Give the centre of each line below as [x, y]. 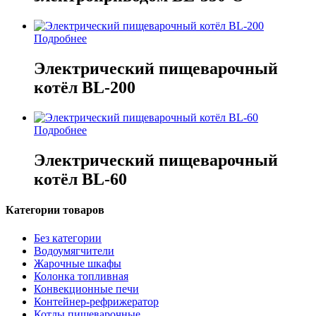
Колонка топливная [81, 276]
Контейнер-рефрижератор [96, 301]
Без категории [68, 238]
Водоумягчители [74, 250]
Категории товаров [55, 210]
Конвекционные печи [86, 288]
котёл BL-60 [80, 180]
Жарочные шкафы [78, 263]
